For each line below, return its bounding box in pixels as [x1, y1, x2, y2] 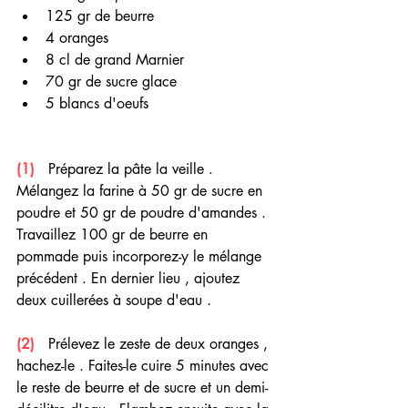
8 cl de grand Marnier [46, 49, 189, 69]
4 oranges [46, 27, 108, 47]
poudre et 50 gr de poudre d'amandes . [16, 202, 270, 222]
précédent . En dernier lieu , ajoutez [16, 268, 244, 288]
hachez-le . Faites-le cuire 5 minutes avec [16, 355, 273, 375]
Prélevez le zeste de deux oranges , [35, 333, 272, 353]
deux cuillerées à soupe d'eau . [16, 290, 211, 310]
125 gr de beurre [46, 5, 154, 25]
